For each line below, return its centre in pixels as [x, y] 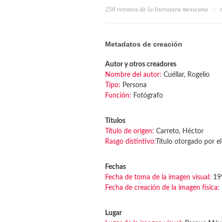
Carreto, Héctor [179, 131]
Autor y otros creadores [141, 64]
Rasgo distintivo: [130, 142]
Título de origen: [130, 131]
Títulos [115, 121]
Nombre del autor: [133, 75]
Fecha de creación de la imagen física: [162, 188]
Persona [134, 85]
